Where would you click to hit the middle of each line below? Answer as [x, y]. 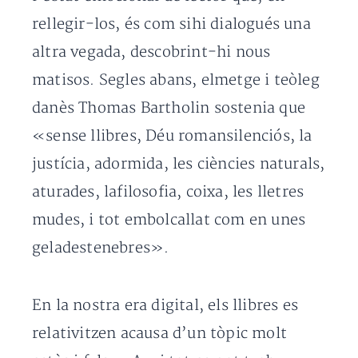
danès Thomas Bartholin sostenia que [169, 108]
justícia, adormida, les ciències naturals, [179, 164]
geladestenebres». [101, 248]
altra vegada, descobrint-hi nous [151, 52]
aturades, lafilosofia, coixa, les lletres [168, 192]
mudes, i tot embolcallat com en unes [169, 220]
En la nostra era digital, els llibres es [165, 306]
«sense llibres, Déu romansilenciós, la [172, 136]
